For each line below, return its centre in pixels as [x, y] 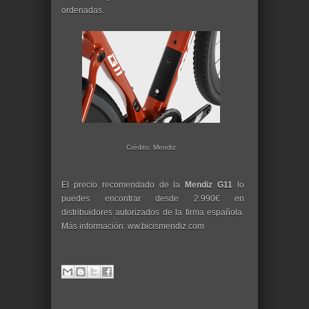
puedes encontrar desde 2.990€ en [153, 199]
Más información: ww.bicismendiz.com [133, 226]
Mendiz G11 [209, 185]
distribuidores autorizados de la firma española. [153, 212]
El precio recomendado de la [123, 185]
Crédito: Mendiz [151, 147]
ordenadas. [83, 10]
